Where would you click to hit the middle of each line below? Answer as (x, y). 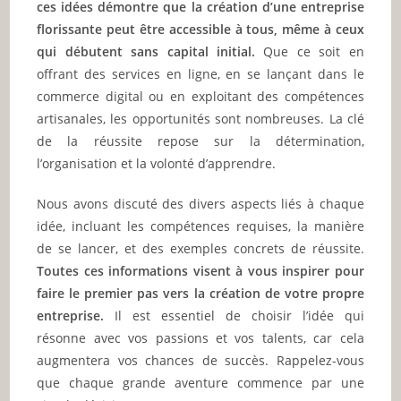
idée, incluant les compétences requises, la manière (200, 226)
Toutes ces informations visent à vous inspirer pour (200, 271)
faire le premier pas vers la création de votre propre (200, 294)
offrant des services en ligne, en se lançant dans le (200, 74)
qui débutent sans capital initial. (146, 52)
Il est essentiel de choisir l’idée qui (234, 316)
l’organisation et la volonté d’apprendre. (157, 164)
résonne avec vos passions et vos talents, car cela (200, 338)
